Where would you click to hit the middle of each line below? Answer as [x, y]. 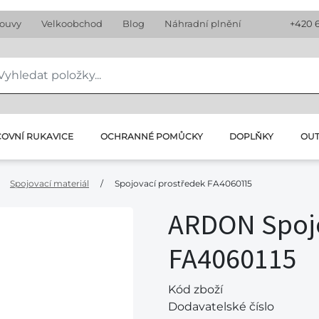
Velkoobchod [72, 23]
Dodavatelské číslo [221, 307]
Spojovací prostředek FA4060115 [183, 183]
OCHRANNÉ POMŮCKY [151, 136]
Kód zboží [195, 289]
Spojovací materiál [49, 183]
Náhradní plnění [203, 23]
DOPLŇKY [252, 136]
